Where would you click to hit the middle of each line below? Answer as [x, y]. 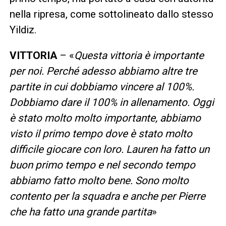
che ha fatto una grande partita [80, 212]
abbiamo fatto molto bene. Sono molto [99, 180]
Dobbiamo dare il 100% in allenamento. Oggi [111, 102]
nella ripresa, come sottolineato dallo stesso [111, 14]
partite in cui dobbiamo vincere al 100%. [102, 87]
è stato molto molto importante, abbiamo [105, 118]
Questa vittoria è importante [139, 55]
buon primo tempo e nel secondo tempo [102, 165]
